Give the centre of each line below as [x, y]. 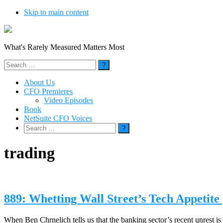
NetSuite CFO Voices [58, 118]
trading [29, 153]
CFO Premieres [48, 91]
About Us [39, 82]
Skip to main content [56, 12]
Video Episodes [68, 100]
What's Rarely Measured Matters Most [64, 47]
